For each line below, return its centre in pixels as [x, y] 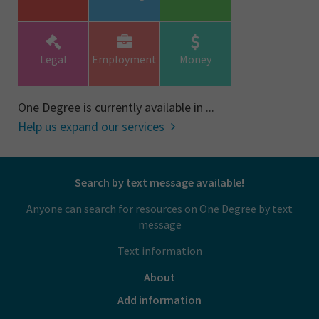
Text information [159, 251]
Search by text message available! [159, 182]
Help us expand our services [93, 126]
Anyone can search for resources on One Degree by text [159, 209]
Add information [159, 300]
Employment [124, 59]
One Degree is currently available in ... [116, 107]
